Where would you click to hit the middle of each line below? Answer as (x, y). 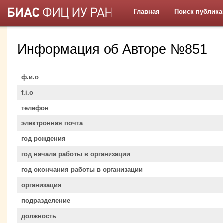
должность (39, 216)
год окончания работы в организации (82, 169)
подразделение (46, 200)
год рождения (44, 138)
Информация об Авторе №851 (112, 50)
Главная (147, 12)
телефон (35, 108)
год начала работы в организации (76, 154)
